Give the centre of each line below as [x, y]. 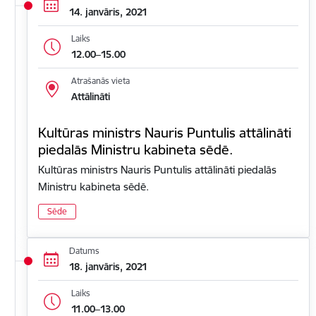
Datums [84, 250]
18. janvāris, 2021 [108, 266]
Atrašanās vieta [100, 81]
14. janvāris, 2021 [108, 12]
